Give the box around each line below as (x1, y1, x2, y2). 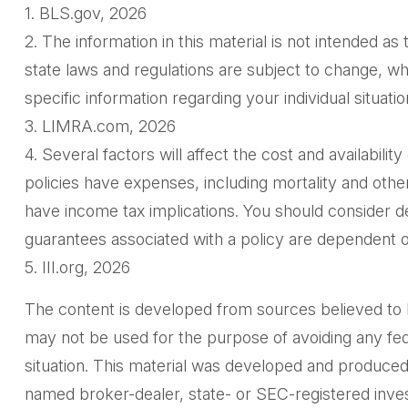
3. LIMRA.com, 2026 (24, 117, 176, 137)
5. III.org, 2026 (24, 258, 130, 278)
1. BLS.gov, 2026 (24, 4, 147, 24)
